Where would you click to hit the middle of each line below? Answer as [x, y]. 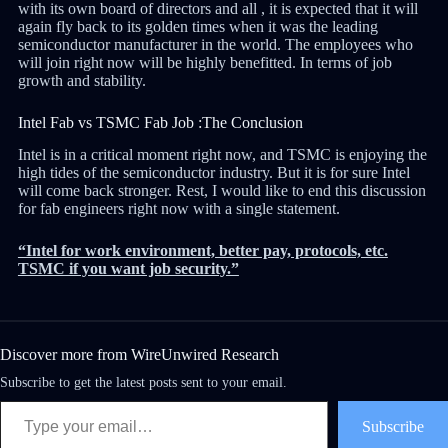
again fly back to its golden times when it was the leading [197, 26]
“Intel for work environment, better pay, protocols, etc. [202, 251]
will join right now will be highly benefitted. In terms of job [204, 62]
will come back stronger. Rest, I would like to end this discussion [221, 191]
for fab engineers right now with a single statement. [178, 209]
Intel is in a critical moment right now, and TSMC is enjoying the [222, 155]
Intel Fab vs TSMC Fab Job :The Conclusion [160, 122]
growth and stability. [81, 80]
